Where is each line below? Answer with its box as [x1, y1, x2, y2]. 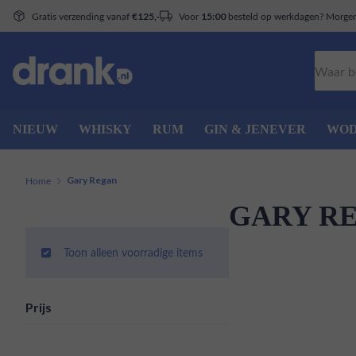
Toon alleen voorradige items [64, 245, 203, 260]
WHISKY [79, 122, 132, 136]
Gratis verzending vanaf [32, 9, 132, 22]
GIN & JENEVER [204, 122, 306, 136]
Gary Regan [67, 174, 117, 186]
